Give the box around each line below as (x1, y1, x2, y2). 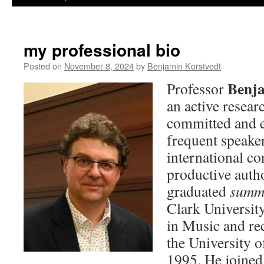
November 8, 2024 (64, 60, 134, 72)
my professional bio (24, 38, 180, 62)
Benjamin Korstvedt (147, 60, 221, 72)
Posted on (24, 60, 62, 72)
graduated (167, 181, 230, 201)
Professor (167, 78, 227, 98)
